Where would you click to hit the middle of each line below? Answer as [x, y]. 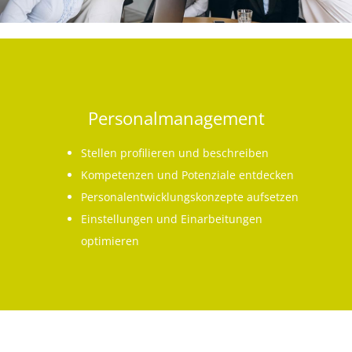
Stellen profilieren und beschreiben [174, 153]
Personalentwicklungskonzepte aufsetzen [189, 197]
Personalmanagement [176, 118]
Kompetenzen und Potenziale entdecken [187, 175]
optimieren [110, 241]
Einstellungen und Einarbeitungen [171, 219]
